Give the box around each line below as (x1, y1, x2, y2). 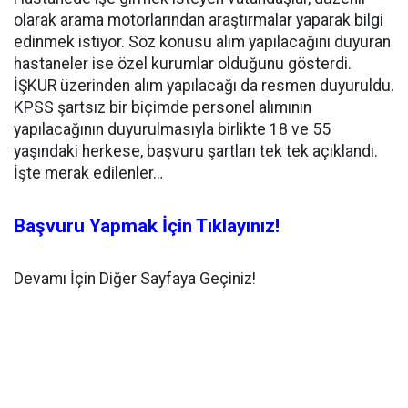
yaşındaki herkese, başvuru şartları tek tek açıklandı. (14, 141, 378, 160)
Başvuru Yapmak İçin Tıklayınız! (14, 214, 284, 237)
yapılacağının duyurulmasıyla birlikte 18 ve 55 (14, 119, 331, 138)
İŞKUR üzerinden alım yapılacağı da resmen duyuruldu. (14, 76, 394, 95)
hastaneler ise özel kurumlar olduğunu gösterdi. (14, 54, 352, 73)
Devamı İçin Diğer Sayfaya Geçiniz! (14, 269, 256, 288)
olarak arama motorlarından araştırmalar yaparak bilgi (14, 10, 383, 29)
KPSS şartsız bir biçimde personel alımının (14, 97, 311, 117)
